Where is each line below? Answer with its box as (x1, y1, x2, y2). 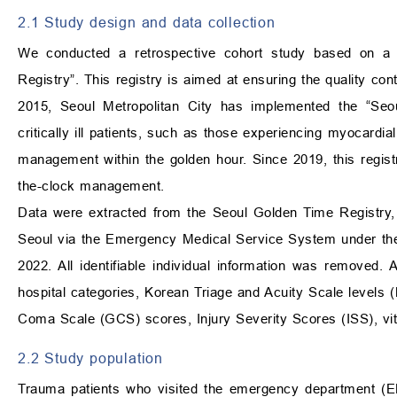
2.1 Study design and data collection (18, 14, 276, 31)
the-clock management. (18, 178, 165, 194)
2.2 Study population (18, 350, 163, 367)
